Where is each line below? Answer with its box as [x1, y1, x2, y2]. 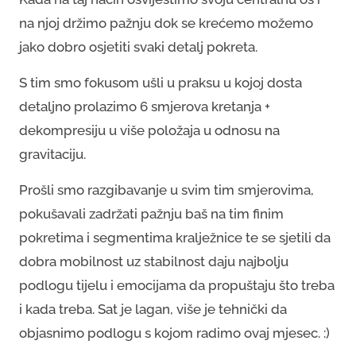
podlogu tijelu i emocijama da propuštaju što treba [19, 277, 335, 293]
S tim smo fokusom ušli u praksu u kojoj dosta [19, 74, 302, 91]
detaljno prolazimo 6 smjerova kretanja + [19, 98, 270, 114]
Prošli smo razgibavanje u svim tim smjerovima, [19, 181, 314, 198]
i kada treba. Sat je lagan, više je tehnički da [19, 300, 287, 317]
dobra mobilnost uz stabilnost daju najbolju [19, 253, 288, 269]
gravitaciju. [19, 145, 86, 162]
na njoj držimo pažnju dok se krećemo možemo [19, 14, 313, 31]
